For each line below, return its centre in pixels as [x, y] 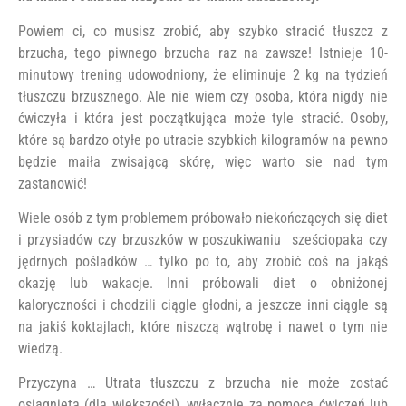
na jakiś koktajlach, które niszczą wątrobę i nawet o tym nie [203, 326]
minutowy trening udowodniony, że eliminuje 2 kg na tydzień [203, 74]
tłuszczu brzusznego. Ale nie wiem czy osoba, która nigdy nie [203, 96]
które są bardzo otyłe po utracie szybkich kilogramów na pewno [203, 140]
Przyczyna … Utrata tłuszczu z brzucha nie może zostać [203, 383]
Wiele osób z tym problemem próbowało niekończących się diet [203, 217]
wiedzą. [40, 348]
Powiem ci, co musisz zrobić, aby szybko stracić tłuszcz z [203, 31]
